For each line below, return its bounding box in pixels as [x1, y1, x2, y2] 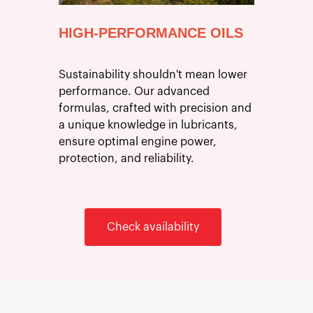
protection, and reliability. [58, 152, 194, 164]
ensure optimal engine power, [58, 136, 217, 147]
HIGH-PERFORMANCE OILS [58, 24, 243, 41]
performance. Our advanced [58, 85, 210, 97]
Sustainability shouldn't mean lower [58, 68, 247, 80]
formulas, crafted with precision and [58, 102, 252, 114]
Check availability [107, 221, 199, 233]
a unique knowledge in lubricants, [58, 119, 238, 131]
